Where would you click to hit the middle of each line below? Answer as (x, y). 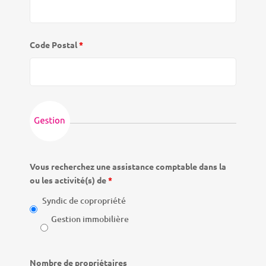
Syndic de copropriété (84, 200)
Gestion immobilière (90, 219)
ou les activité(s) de (69, 180)
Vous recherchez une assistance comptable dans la (128, 166)
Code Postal (54, 45)
